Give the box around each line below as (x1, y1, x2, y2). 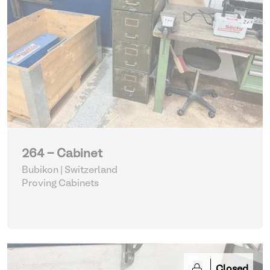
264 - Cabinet (22, 149, 102, 160)
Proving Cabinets (22, 180, 99, 188)
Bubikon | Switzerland (22, 166, 118, 175)
